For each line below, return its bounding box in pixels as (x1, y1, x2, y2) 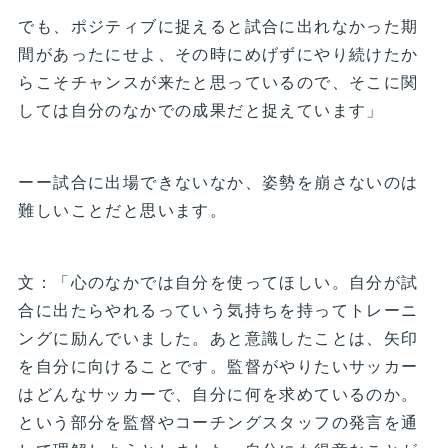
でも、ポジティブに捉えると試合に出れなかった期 (18, 14, 419, 38)
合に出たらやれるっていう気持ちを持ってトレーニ (18, 298, 419, 322)
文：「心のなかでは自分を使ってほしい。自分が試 (18, 270, 419, 294)
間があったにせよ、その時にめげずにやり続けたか (18, 42, 419, 66)
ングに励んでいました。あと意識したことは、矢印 (18, 326, 419, 350)
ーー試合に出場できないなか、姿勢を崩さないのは (18, 170, 419, 194)
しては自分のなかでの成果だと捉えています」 (18, 98, 384, 122)
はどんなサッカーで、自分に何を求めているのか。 (18, 382, 419, 406)
